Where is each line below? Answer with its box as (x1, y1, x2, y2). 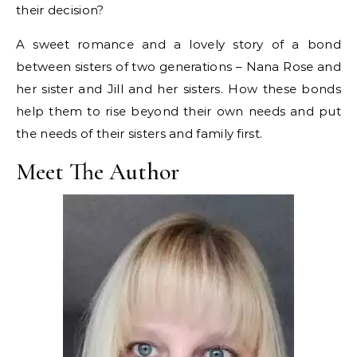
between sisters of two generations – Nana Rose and (16, 58, 341, 74)
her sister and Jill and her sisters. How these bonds (16, 80, 341, 96)
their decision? (16, 2, 104, 18)
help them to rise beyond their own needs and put (16, 103, 341, 119)
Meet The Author (16, 156, 179, 186)
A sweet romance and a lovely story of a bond (16, 36, 341, 52)
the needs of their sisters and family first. (16, 125, 263, 141)
